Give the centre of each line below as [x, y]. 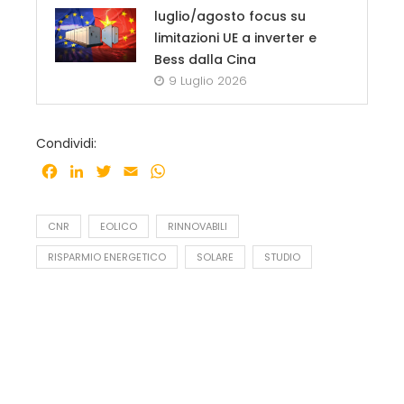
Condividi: [66, 143]
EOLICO [119, 227]
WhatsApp [206, 171]
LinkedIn [115, 171]
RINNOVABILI [197, 227]
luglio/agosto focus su [230, 16]
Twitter [139, 171]
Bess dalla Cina [205, 59]
